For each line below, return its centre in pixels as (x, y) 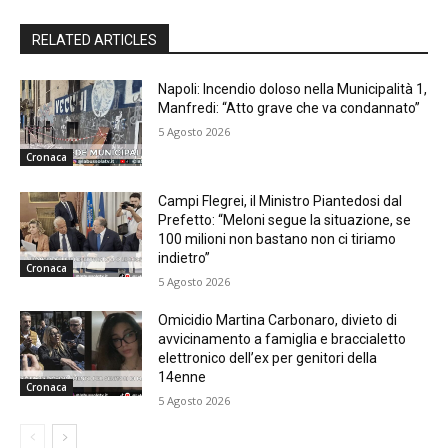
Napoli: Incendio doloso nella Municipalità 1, (293, 89)
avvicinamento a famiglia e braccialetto (282, 338)
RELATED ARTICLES (94, 40)
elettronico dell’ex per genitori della (268, 357)
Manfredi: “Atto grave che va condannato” (289, 108)
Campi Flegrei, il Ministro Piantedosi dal (280, 200)
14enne (182, 376)
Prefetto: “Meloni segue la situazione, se (285, 219)
